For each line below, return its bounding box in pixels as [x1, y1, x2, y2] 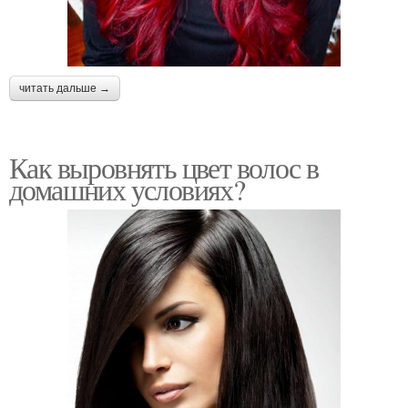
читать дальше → [19, 81, 110, 95]
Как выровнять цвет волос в [9, 147, 319, 187]
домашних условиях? [9, 168, 245, 209]
